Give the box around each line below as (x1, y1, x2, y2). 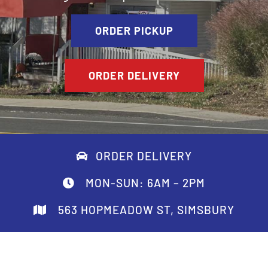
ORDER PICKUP (95, 24, 173, 37)
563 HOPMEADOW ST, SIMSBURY (54, 203, 234, 217)
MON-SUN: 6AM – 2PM (83, 176, 206, 190)
